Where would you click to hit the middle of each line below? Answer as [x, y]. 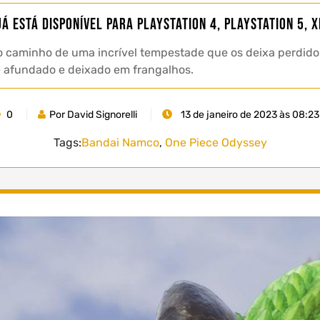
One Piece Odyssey [216, 142]
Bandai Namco [120, 142]
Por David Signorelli [93, 114]
